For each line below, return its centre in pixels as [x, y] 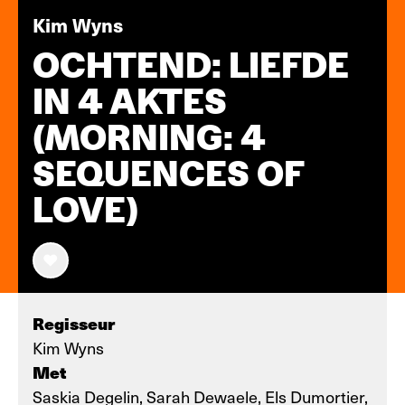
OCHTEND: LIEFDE [191, 65]
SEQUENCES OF [169, 174]
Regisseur [74, 323]
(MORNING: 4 [149, 137]
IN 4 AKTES [130, 101]
